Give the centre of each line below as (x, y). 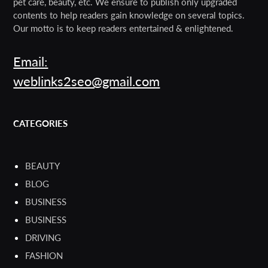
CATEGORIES (41, 124)
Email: (31, 62)
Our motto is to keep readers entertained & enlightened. (124, 28)
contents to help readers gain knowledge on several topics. (129, 15)
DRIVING (43, 238)
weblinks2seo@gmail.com (87, 81)
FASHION (44, 256)
